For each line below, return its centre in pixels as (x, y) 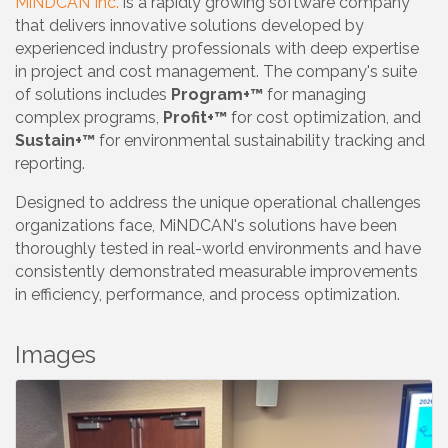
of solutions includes (93, 95)
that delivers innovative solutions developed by (189, 26)
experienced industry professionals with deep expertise (217, 49)
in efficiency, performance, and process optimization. (207, 295)
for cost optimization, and (324, 118)
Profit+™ (195, 118)
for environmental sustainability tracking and (260, 141)
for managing (314, 95)
